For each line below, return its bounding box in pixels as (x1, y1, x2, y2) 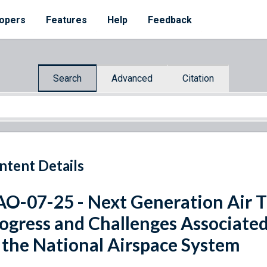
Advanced (111, 72, 153, 84)
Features (46, 14, 87, 26)
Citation (182, 72, 214, 84)
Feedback (148, 14, 192, 26)
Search (53, 72, 82, 84)
